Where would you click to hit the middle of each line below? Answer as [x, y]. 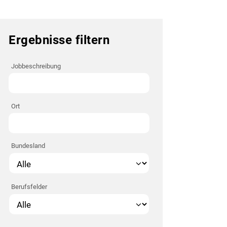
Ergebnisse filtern [59, 40]
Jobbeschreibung [36, 66]
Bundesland [28, 146]
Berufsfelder [29, 186]
